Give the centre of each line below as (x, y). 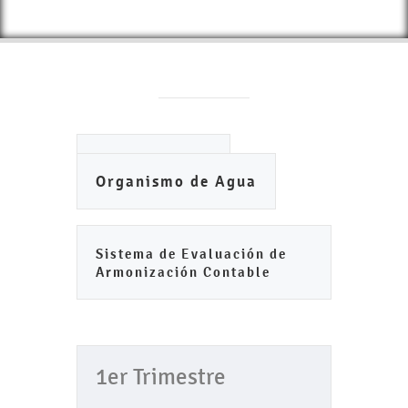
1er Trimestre (161, 377)
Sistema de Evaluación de (191, 254)
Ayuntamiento (153, 163)
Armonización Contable (183, 272)
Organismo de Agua (176, 182)
